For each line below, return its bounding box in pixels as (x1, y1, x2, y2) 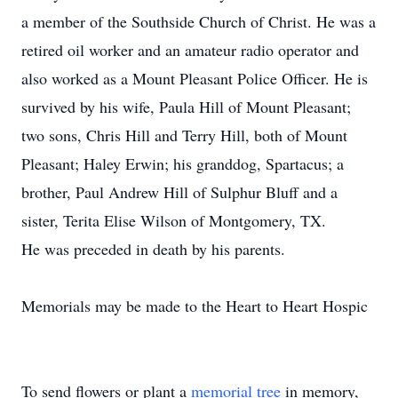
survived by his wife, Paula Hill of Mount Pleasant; (21, 96, 351, 117)
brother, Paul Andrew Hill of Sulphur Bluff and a (21, 181, 338, 203)
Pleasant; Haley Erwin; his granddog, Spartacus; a (21, 153, 344, 174)
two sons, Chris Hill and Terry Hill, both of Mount (21, 124, 347, 146)
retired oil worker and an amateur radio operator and (21, 39, 359, 60)
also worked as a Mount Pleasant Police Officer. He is (21, 68, 368, 89)
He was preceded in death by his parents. (21, 238, 285, 259)
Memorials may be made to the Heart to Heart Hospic (21, 295, 368, 316)
